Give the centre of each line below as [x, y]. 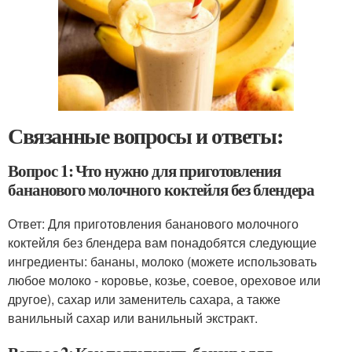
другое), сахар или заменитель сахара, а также [144, 299]
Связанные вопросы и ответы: [145, 135]
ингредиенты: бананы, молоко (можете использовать [162, 261]
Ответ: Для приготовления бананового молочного [153, 223]
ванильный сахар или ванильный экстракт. [133, 317]
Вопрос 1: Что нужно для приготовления [145, 170]
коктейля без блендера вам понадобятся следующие [162, 242]
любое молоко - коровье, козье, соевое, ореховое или [164, 280]
